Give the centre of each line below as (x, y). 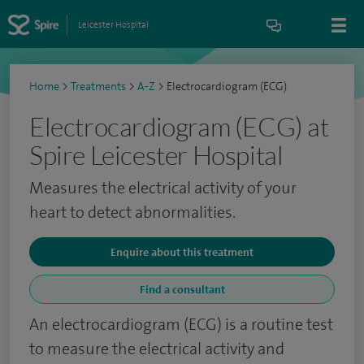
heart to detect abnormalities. (132, 212)
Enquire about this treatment (182, 252)
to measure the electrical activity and (157, 349)
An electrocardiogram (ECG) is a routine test (181, 324)
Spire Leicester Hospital (156, 155)
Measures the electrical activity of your (163, 188)
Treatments (98, 87)
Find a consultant (182, 289)
